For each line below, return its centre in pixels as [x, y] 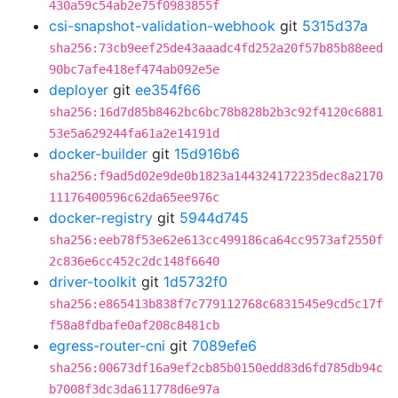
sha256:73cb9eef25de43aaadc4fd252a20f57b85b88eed [216, 48]
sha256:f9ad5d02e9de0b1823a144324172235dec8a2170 [216, 176]
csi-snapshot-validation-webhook [162, 26]
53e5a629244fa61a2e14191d [134, 133]
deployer [79, 90]
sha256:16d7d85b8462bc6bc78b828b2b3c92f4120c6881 [216, 112]
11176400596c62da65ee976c [134, 197]
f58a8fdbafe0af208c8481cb [134, 325]
